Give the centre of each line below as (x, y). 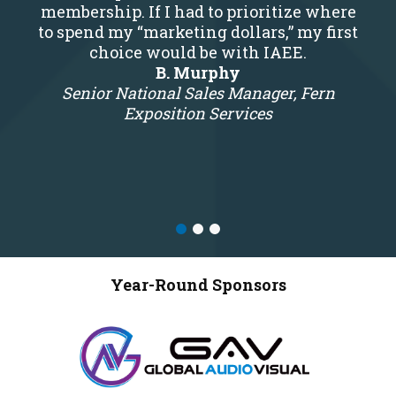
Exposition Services (198, 113)
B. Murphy (198, 72)
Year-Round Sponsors (198, 285)
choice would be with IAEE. (198, 52)
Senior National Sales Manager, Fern (198, 92)
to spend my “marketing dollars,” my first (198, 31)
